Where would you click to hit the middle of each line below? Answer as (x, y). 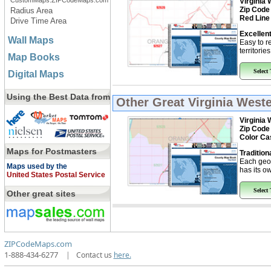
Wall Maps (31, 40)
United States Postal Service (56, 175)
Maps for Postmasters (51, 151)
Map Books (34, 57)
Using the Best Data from (58, 97)
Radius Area (31, 11)
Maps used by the (37, 166)
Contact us (95, 255)
